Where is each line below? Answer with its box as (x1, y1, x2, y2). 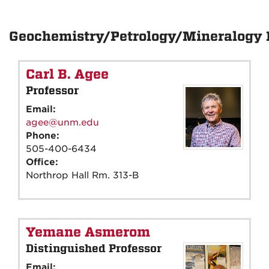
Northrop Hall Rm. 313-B (26, 169, 139, 181)
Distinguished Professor (26, 241, 162, 255)
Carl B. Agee (26, 66, 109, 82)
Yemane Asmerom (26, 224, 150, 240)
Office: (26, 156, 61, 168)
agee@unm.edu (26, 116, 99, 128)
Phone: (26, 130, 62, 141)
